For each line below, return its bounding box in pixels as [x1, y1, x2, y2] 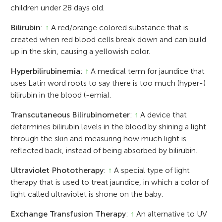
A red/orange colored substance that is [49, 22, 189, 32]
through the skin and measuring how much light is [10, 133, 187, 143]
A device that [138, 110, 187, 119]
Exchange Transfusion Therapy [10, 209, 126, 219]
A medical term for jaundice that [89, 66, 205, 76]
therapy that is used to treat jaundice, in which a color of [10, 177, 209, 187]
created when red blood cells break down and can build [10, 34, 207, 44]
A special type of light [112, 165, 190, 175]
